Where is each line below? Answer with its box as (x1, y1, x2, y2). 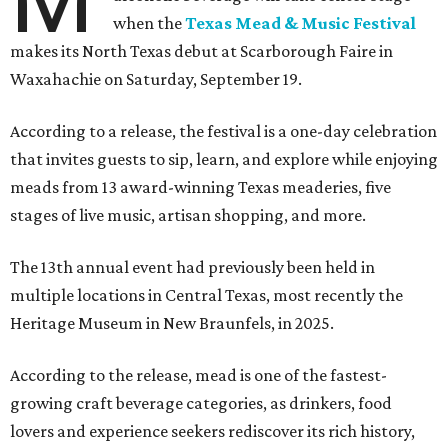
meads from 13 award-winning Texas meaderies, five (10, 177, 391, 198)
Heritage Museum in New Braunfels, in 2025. (10, 313, 334, 334)
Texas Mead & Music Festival (185, 13, 417, 34)
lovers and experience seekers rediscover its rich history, (10, 421, 415, 442)
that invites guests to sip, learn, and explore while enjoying (10, 149, 438, 170)
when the (113, 13, 186, 34)
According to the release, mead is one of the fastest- (10, 365, 387, 386)
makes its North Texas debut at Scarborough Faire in (10, 41, 393, 62)
